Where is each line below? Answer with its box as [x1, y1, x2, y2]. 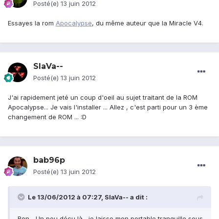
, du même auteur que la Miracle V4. [92, 19, 203, 27]
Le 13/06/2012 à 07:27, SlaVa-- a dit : [28, 193, 148, 201]
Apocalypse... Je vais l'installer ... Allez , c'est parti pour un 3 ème [8, 103, 208, 111]
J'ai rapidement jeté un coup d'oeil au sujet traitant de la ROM [8, 93, 197, 102]
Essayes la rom [8, 19, 56, 27]
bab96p [33, 155, 65, 165]
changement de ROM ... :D [8, 113, 87, 121]
